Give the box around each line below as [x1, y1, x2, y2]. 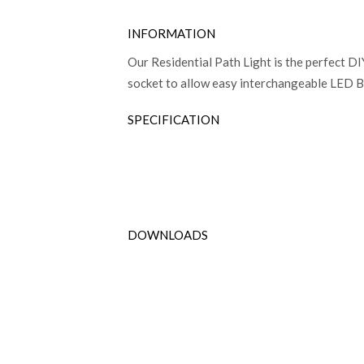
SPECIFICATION [128, 111, 219, 127]
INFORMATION [128, 25, 215, 41]
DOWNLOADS [128, 227, 208, 242]
